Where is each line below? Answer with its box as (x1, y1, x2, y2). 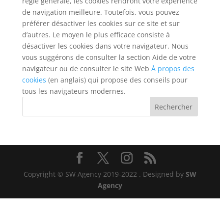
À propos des (151, 64, 194, 73)
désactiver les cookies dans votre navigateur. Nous (22, 41, 189, 51)
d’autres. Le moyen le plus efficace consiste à (22, 30, 170, 39)
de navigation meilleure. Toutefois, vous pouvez (22, 7, 179, 17)
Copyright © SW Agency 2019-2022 (23, 169, 137, 179)
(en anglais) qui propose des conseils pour (46, 75, 188, 84)
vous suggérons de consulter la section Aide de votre (22, 53, 196, 62)
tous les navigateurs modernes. (22, 86, 126, 96)
